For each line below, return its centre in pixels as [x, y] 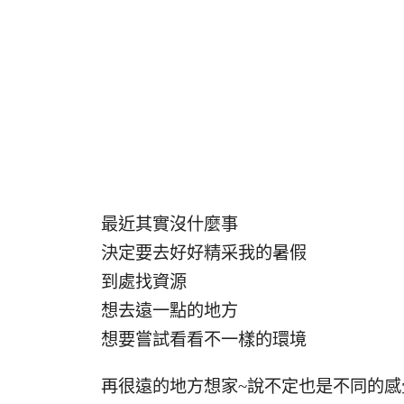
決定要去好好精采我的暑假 [204, 253]
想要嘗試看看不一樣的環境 [204, 340]
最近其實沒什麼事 [170, 224]
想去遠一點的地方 [170, 311]
